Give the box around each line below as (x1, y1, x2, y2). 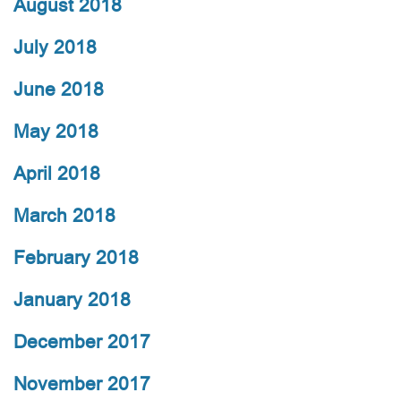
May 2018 (13, 118, 98, 145)
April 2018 (13, 160, 100, 187)
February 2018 (13, 244, 139, 271)
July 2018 (13, 34, 97, 61)
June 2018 (13, 76, 104, 103)
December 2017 (13, 328, 150, 355)
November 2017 (13, 371, 150, 397)
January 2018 (13, 286, 131, 313)
